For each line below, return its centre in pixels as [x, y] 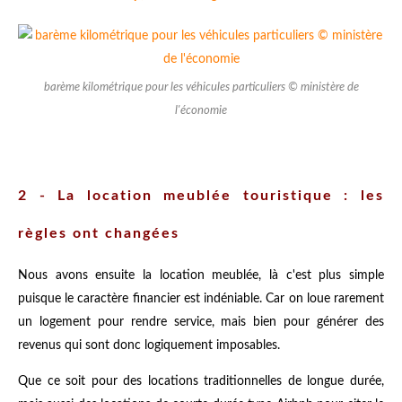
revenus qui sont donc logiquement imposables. [149, 345]
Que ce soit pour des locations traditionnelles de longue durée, [201, 381]
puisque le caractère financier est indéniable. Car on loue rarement [201, 298]
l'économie [201, 110]
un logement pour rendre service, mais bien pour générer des [201, 322]
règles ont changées [99, 233]
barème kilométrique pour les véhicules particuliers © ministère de [201, 87]
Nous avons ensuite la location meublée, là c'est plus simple [201, 275]
